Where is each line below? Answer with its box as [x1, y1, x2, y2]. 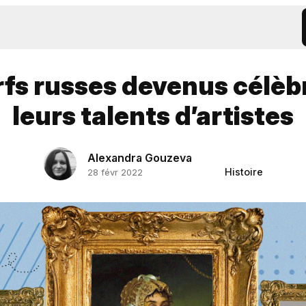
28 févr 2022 [87, 167, 143, 178]
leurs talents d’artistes [12, 100, 294, 131]
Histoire [224, 166, 263, 178]
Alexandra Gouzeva [87, 150, 192, 165]
